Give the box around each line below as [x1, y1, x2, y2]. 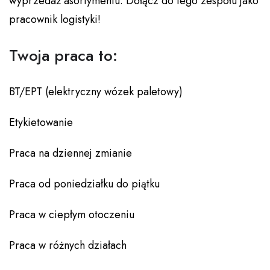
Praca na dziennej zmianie [9, 145, 132, 162]
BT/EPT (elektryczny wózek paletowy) [9, 84, 183, 100]
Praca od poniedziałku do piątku [9, 176, 160, 192]
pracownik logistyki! [9, 11, 101, 28]
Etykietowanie [9, 115, 73, 131]
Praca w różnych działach [9, 237, 127, 254]
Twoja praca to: [9, 44, 118, 67]
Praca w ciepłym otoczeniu [9, 207, 134, 223]
